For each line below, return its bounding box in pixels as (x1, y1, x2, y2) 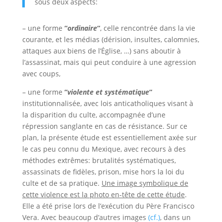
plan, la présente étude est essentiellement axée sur (22, 133, 197, 142)
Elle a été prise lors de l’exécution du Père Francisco (22, 201, 194, 211)
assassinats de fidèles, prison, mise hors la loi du (22, 167, 184, 176)
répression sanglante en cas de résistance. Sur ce (22, 121, 187, 131)
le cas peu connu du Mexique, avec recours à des (22, 144, 186, 154)
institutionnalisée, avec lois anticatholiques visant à (22, 99, 193, 108)
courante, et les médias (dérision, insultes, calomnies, (22, 35, 199, 44)
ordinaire (67, 23, 97, 33)
